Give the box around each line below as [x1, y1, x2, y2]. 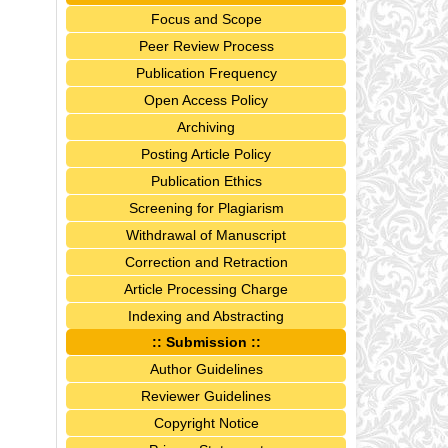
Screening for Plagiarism [128, 200, 284, 217]
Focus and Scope [150, 11, 262, 28]
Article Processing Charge [124, 281, 288, 298]
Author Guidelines [149, 361, 263, 378]
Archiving [177, 119, 235, 136]
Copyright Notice [153, 415, 259, 432]
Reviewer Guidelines [141, 388, 271, 405]
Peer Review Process [138, 38, 274, 55]
